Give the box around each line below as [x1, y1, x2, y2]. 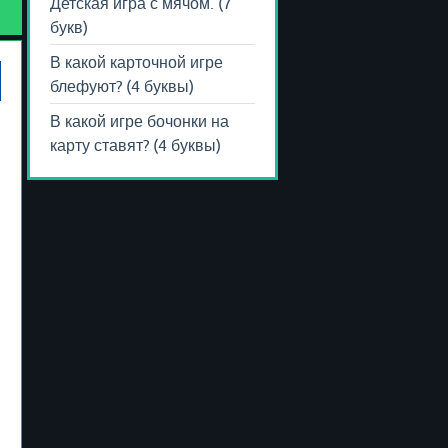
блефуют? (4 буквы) [50, 76, 194, 95]
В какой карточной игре [50, 52, 223, 71]
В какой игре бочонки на [50, 111, 229, 130]
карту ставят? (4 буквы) [50, 135, 221, 154]
